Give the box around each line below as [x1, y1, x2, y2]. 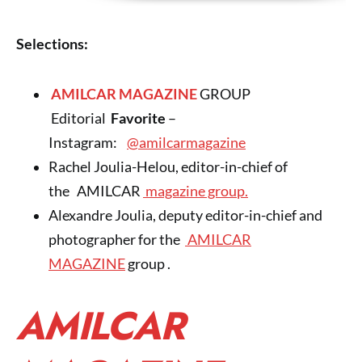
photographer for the [48, 231, 185, 249]
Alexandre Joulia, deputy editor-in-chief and [48, 207, 322, 225]
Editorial [48, 110, 111, 128]
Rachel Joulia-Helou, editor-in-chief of [48, 158, 288, 176]
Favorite [111, 110, 166, 128]
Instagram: [48, 134, 127, 152]
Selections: [16, 36, 88, 53]
